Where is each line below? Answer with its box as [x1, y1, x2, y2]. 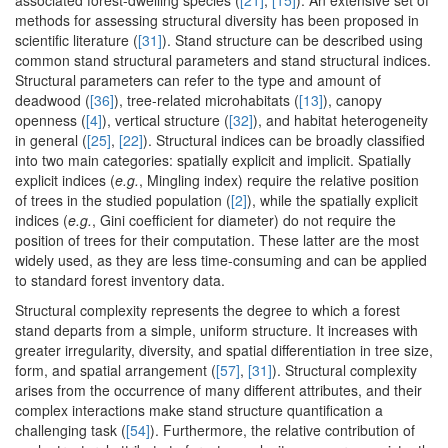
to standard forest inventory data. [15, 270, 225, 291]
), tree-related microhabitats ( [114, 90, 299, 111]
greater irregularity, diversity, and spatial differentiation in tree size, [15, 340, 433, 361]
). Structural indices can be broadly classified [143, 130, 425, 151]
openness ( [15, 110, 86, 131]
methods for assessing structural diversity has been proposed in [15, 10, 419, 31]
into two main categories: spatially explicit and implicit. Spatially [15, 150, 411, 171]
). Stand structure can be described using [162, 30, 423, 51]
